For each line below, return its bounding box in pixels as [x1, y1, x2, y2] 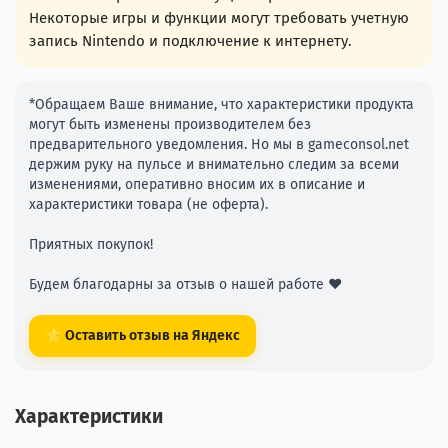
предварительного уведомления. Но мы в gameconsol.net [29, 136, 409, 154]
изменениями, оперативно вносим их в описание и [29, 176, 365, 194]
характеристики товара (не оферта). [29, 196, 268, 214]
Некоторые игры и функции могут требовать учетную [29, 9, 409, 28]
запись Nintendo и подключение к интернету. [29, 32, 352, 51]
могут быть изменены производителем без [29, 116, 311, 134]
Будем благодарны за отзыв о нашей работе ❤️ [29, 276, 342, 294]
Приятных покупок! [29, 236, 153, 254]
